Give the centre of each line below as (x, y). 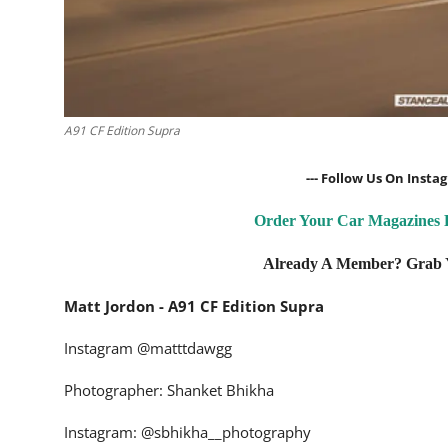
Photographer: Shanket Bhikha (169, 390)
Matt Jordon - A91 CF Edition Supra (196, 306)
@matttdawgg (184, 348)
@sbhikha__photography (226, 432)
